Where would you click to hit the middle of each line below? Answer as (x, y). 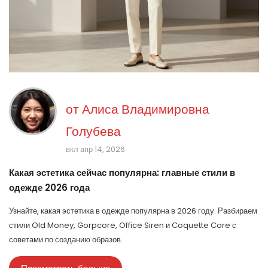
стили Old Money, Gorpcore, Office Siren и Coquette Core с (123, 226)
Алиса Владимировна (146, 109)
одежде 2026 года (49, 188)
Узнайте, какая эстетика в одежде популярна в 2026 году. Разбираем (133, 211)
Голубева (93, 132)
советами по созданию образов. (66, 240)
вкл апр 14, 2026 (95, 150)
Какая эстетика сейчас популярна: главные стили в (122, 173)
